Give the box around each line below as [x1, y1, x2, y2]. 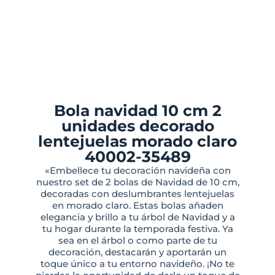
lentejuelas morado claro [38, 132, 237, 151]
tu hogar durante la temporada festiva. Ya [42, 223, 233, 235]
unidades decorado [61, 117, 214, 136]
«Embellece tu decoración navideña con [44, 165, 231, 177]
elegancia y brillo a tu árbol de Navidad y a [40, 211, 235, 223]
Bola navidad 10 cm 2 [53, 101, 222, 120]
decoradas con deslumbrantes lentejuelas [41, 188, 234, 200]
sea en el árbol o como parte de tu [58, 234, 217, 247]
